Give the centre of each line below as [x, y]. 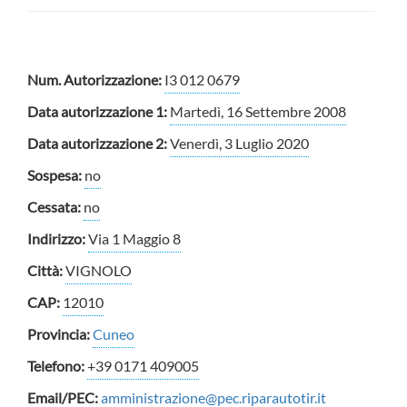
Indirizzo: [58, 238]
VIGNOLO [99, 270]
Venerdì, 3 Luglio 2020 [239, 143]
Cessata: [55, 207]
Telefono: [57, 366]
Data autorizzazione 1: [99, 111]
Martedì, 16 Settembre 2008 [258, 111]
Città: [46, 270]
